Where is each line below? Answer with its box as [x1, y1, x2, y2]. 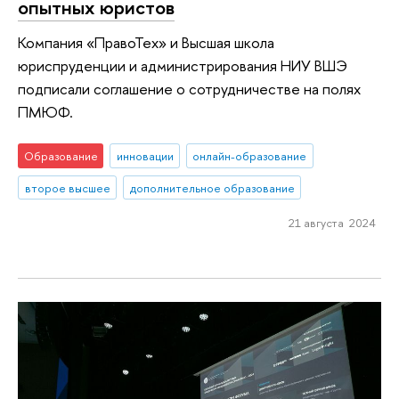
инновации [116, 147, 174, 164]
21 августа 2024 [288, 215, 376, 232]
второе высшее [24, 179, 110, 196]
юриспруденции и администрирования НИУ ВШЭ [18, 55, 347, 77]
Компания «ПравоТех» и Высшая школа [18, 32, 274, 53]
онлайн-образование [192, 147, 307, 164]
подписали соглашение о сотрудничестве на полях [18, 78, 361, 100]
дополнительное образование [129, 179, 295, 196]
